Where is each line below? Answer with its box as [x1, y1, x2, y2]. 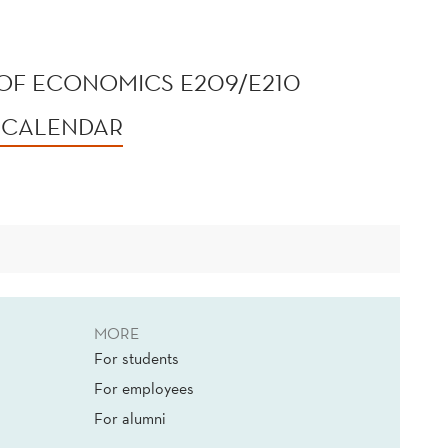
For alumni [94, 408, 166, 429]
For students [94, 348, 179, 369]
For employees [94, 378, 194, 399]
